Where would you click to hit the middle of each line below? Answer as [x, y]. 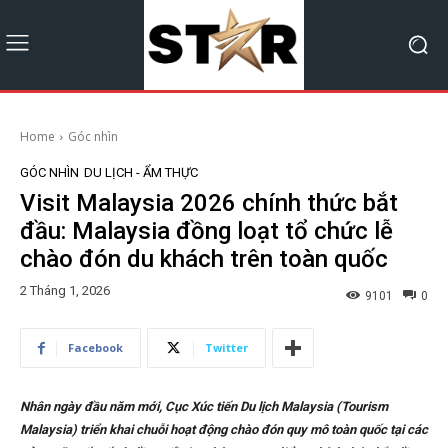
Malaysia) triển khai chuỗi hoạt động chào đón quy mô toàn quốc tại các [224, 430]
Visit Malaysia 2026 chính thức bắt [209, 202]
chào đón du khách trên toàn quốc [204, 258]
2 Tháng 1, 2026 [65, 291]
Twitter [226, 348]
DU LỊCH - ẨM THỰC [141, 172]
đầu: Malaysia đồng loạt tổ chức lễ [206, 230]
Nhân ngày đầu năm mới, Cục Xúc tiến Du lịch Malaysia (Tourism [204, 407]
